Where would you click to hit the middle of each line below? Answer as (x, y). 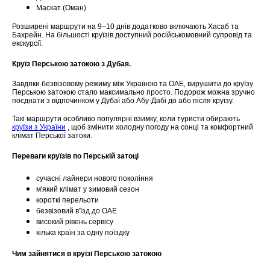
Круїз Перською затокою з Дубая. (71, 64)
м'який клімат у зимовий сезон (88, 190)
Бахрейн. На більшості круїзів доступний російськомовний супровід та (132, 35)
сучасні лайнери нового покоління (95, 179)
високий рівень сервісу (75, 222)
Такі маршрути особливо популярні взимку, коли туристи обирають (126, 119)
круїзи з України (39, 127)
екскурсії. (27, 43)
